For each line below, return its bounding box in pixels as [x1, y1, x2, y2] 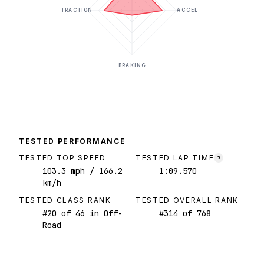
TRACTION [61, 7, 93, 14]
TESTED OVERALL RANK [136, 196, 239, 205]
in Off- [85, 208, 123, 219]
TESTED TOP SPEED [19, 153, 106, 163]
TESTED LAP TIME [136, 153, 214, 163]
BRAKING [118, 62, 146, 69]
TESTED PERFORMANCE [19, 137, 126, 146]
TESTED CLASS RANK [19, 196, 111, 205]
